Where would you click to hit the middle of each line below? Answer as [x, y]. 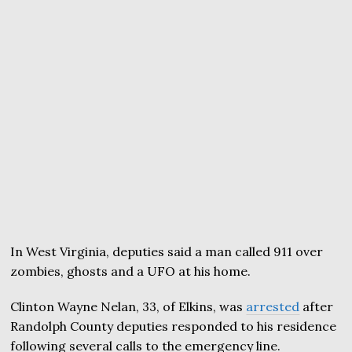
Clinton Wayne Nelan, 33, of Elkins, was [128, 306]
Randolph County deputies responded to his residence [174, 326]
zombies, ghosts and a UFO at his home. [131, 271]
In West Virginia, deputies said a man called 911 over [167, 251]
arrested [273, 306]
